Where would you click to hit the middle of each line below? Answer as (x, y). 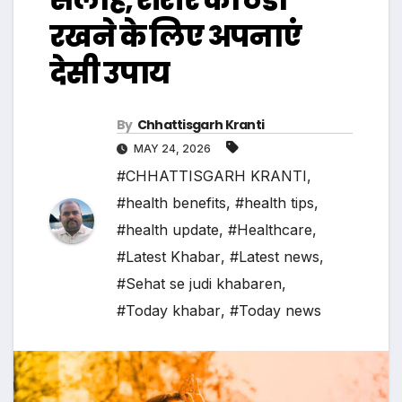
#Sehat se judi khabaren (199, 284)
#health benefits (171, 203)
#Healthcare (270, 230)
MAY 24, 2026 (172, 149)
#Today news (275, 311)
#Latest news (275, 257)
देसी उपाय (109, 74)
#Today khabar (169, 311)
